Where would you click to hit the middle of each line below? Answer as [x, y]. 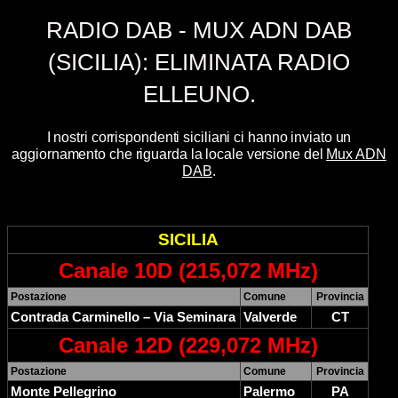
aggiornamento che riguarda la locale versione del [169, 155]
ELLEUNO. [199, 94]
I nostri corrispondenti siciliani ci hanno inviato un [199, 138]
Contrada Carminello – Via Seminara [123, 317]
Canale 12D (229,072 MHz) [188, 345]
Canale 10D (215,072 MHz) [188, 270]
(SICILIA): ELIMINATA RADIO [199, 62]
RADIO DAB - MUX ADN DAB [199, 30]
